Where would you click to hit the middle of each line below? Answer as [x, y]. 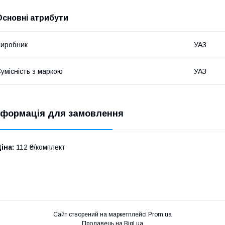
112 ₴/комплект [40, 147]
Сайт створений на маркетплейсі [101, 215]
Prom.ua [160, 215]
